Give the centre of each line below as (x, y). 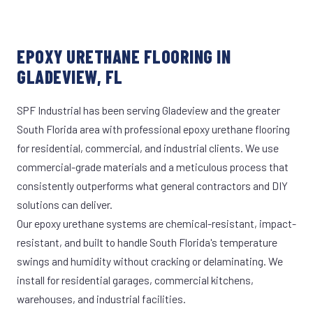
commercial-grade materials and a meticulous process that (153, 167)
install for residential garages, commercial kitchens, (135, 280)
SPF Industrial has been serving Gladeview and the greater (148, 110)
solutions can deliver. (65, 204)
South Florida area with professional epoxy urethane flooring (153, 129)
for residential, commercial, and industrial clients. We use (148, 148)
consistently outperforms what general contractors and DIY (152, 185)
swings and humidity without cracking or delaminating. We (150, 261)
